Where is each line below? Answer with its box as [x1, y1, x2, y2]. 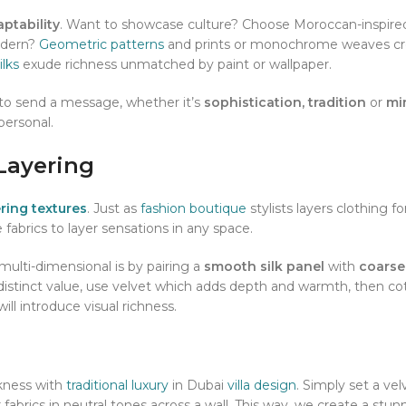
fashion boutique [140, 200, 246, 217]
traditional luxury [66, 377, 169, 394]
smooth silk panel [204, 258, 324, 275]
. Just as [87, 200, 140, 217]
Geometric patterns [39, 36, 164, 53]
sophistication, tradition [204, 94, 366, 111]
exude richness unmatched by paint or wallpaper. [19, 56, 332, 73]
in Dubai [169, 377, 227, 394]
